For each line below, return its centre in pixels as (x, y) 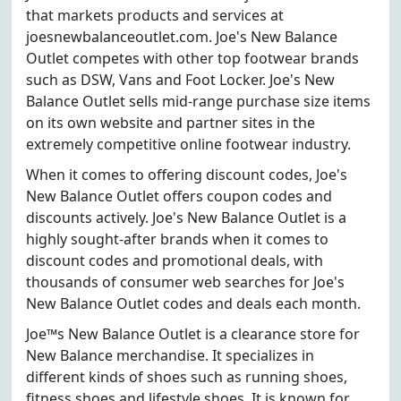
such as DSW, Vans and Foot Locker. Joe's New (180, 80)
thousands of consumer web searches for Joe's (185, 282)
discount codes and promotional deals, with (175, 260)
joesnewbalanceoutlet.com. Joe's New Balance (182, 37)
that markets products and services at (155, 15)
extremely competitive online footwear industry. (188, 144)
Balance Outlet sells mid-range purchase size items (198, 101)
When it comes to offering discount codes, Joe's (187, 175)
